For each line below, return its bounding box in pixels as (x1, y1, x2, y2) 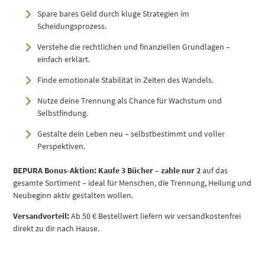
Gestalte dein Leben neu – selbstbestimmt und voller (37, 128, 225, 140)
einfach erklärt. (37, 54, 91, 65)
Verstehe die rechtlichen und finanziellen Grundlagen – (37, 41, 231, 53)
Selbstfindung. (37, 108, 89, 119)
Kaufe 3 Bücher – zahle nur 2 (98, 165, 201, 176)
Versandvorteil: (13, 211, 70, 222)
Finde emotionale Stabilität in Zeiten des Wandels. (37, 75, 214, 86)
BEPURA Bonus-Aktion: (13, 165, 97, 176)
